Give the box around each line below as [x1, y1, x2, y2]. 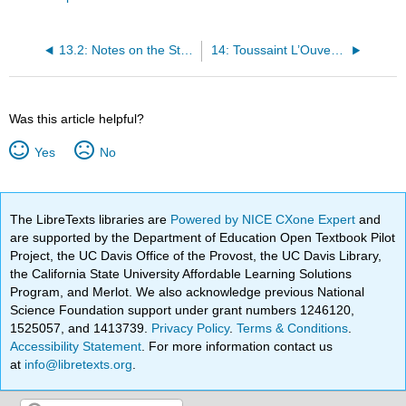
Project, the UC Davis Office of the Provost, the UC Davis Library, [10, 247, 382, 263]
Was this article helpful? [9, 111, 145, 127]
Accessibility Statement [10, 338, 142, 353]
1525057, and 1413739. [10, 320, 152, 335]
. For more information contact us [141, 338, 333, 353]
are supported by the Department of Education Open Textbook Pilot [10, 229, 396, 245]
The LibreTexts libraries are [10, 211, 171, 227]
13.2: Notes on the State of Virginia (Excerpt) [179, 43, 193, 58]
